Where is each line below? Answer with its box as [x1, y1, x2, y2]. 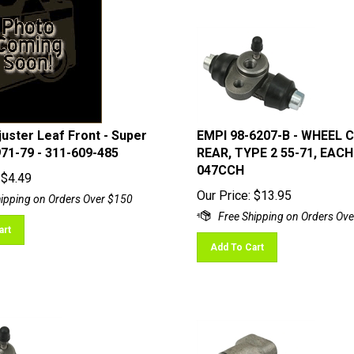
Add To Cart [209, 235, 264, 246]
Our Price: [196, 181, 250, 196]
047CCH [196, 156, 244, 171]
